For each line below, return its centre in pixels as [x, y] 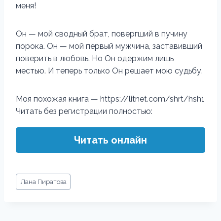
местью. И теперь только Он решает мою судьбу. [109, 71]
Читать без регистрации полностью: [84, 111]
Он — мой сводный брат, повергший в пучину [102, 34]
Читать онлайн [110, 140]
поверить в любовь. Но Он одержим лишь [95, 58]
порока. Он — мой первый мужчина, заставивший [109, 46]
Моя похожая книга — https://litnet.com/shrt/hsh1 [110, 99]
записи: [29, 189]
